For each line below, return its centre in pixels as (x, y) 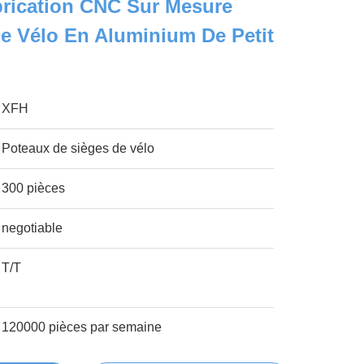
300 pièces (34, 188)
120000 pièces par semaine (82, 327)
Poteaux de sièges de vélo (78, 148)
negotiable (32, 228)
